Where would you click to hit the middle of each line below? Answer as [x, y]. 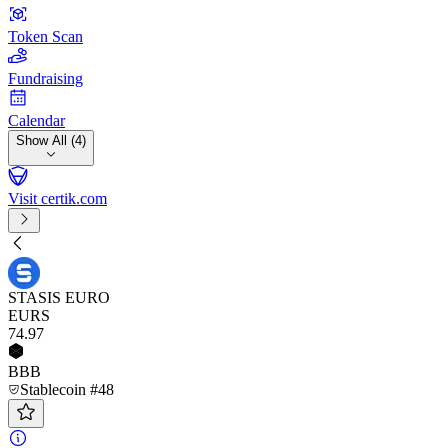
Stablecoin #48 [67, 389]
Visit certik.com [57, 198]
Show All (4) [51, 140]
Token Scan [45, 36]
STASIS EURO [59, 297]
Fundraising [45, 78]
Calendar [36, 120]
